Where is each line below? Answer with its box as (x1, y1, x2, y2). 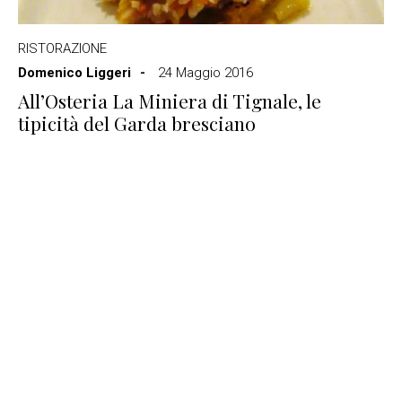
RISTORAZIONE (18, 40, 107, 57)
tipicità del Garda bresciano (18, 110, 256, 135)
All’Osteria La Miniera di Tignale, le (18, 88, 321, 113)
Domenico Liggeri (18, 65, 131, 81)
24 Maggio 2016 (158, 65, 253, 81)
